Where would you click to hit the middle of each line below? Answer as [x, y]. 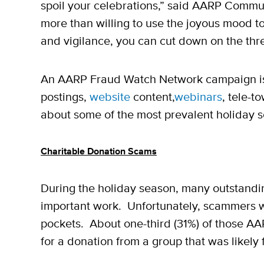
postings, [65, 97]
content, [152, 97]
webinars [198, 97]
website [110, 97]
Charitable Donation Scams [99, 152]
